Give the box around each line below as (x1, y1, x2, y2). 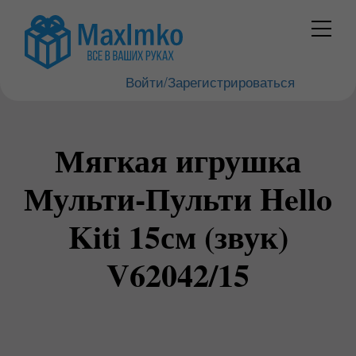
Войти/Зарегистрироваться (125, 72, 295, 91)
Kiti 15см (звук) (68, 213, 288, 260)
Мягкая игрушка (55, 137, 301, 184)
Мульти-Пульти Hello (24, 175, 332, 222)
